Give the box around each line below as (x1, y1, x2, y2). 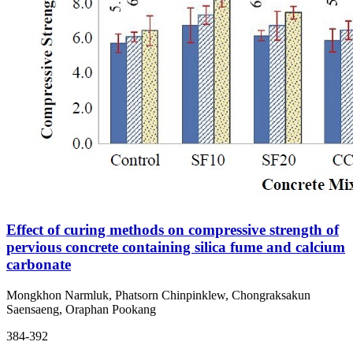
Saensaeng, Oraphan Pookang (6, 302, 156, 316)
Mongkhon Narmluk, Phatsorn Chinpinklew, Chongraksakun (6, 288, 310, 302)
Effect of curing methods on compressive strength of (6, 221, 339, 238)
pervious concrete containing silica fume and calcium (6, 238, 345, 255)
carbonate (6, 255, 71, 273)
